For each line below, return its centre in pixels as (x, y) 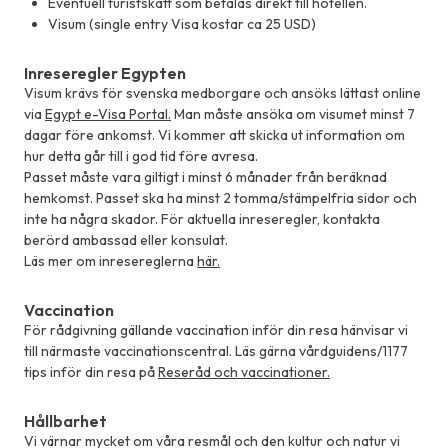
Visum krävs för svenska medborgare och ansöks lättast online (222, 93)
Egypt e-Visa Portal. (108, 114)
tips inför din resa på (91, 372)
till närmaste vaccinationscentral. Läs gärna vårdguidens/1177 (216, 351)
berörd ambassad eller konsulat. (126, 240)
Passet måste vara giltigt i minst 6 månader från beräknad (205, 177)
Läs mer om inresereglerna (110, 261)
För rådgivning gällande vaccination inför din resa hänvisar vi (216, 330)
